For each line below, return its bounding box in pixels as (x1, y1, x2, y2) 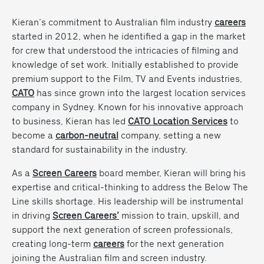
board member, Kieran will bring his (97, 166, 246, 179)
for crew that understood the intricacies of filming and (12, 44, 238, 56)
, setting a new (159, 128, 221, 141)
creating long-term (12, 237, 93, 249)
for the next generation (124, 237, 224, 249)
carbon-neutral (55, 128, 118, 141)
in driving (12, 209, 52, 221)
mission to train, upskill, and (119, 209, 239, 221)
